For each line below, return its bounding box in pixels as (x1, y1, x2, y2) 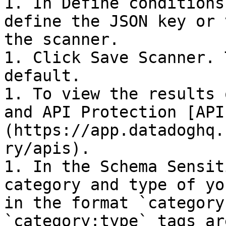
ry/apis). (4, 139, 90, 157)
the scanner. (4, 30, 119, 48)
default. (4, 67, 81, 85)
